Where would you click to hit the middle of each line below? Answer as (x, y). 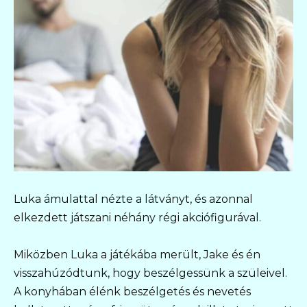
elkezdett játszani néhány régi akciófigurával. (137, 218)
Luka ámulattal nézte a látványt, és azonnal (133, 199)
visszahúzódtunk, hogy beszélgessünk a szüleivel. (150, 273)
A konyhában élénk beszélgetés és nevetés (132, 292)
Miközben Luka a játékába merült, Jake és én (137, 255)
